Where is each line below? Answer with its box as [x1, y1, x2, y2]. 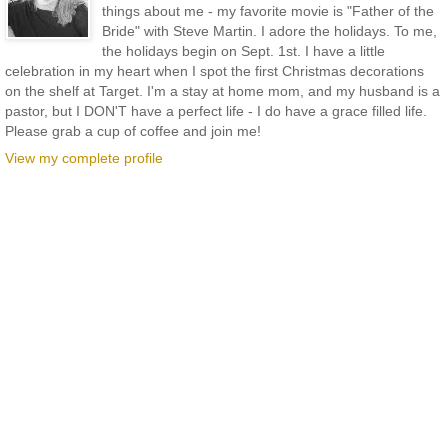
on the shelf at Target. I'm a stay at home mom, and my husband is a [5, 83, 440, 100]
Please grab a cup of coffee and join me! [5, 123, 261, 140]
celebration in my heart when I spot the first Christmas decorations [5, 63, 424, 80]
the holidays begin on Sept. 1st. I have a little [101, 43, 385, 60]
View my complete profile [5, 150, 163, 167]
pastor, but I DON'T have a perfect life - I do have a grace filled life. [5, 103, 427, 120]
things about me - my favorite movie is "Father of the [101, 3, 434, 20]
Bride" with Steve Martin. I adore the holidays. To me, [101, 23, 437, 40]
